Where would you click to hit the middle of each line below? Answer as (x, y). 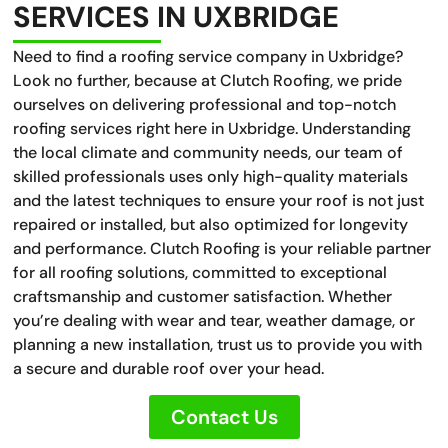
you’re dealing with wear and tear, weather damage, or (214, 320)
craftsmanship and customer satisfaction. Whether (203, 296)
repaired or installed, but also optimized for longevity (211, 224)
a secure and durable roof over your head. (169, 368)
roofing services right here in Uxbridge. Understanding (212, 128)
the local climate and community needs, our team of (208, 152)
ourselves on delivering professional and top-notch (205, 104)
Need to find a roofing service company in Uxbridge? (208, 56)
